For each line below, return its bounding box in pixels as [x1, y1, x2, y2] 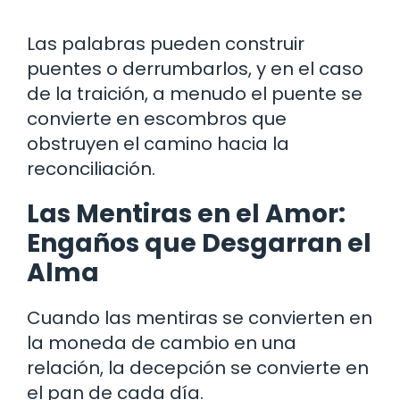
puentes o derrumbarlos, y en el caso [27, 55, 363, 81]
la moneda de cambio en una [27, 329, 296, 355]
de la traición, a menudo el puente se [27, 80, 362, 106]
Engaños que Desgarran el [27, 225, 371, 261]
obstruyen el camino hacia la [27, 130, 289, 156]
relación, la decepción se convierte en [27, 354, 369, 380]
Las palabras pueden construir [27, 30, 304, 56]
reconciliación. [27, 155, 155, 181]
